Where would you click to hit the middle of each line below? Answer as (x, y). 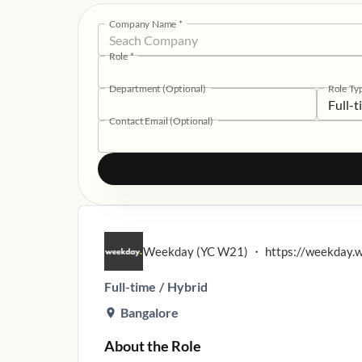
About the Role (153, 346)
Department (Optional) (158, 88)
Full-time (130, 286)
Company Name (143, 23)
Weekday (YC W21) (196, 251)
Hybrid (187, 286)
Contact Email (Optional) (161, 120)
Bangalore (149, 312)
